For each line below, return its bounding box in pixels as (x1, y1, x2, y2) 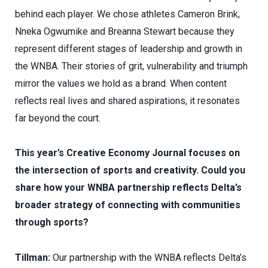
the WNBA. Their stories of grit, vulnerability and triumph (15, 60, 248, 72)
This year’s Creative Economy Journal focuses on (15, 147, 240, 159)
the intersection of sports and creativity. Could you (15, 165, 245, 176)
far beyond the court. (15, 112, 100, 124)
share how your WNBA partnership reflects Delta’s (15, 182, 242, 194)
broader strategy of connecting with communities (15, 199, 240, 211)
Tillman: (15, 252, 50, 264)
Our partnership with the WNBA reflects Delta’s (50, 252, 246, 264)
